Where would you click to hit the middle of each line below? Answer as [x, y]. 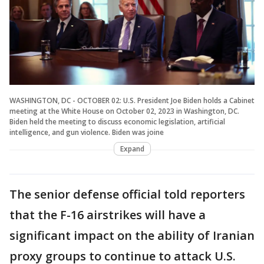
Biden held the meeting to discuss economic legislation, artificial [117, 121]
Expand [132, 148]
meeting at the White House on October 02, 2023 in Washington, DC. [124, 111]
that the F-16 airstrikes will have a [108, 214]
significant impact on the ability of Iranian [132, 235]
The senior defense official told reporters [127, 194]
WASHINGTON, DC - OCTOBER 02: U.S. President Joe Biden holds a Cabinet [132, 100]
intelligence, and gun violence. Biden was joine [87, 132]
